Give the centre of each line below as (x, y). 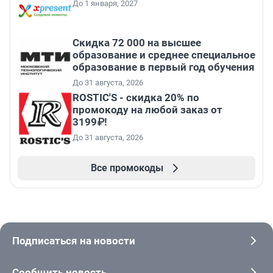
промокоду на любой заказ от (147, 110)
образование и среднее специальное (164, 55)
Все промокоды (127, 168)
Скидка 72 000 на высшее (137, 43)
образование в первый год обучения (164, 67)
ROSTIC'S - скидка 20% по (136, 98)
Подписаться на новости (74, 241)
